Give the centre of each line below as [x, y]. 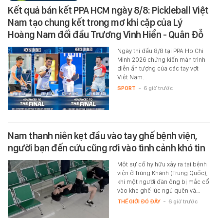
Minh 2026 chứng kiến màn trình [161, 60]
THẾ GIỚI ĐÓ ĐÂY [139, 202]
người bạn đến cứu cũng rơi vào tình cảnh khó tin [106, 148]
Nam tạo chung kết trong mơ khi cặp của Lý [95, 23]
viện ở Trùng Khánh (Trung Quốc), [162, 173]
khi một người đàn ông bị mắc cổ [163, 182]
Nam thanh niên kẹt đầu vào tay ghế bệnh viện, [102, 136]
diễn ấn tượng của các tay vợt [158, 69]
